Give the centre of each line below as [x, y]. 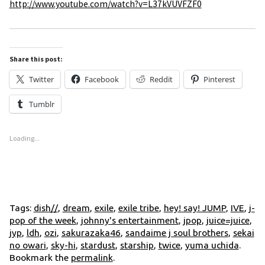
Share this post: [36, 59]
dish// [46, 207]
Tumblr [41, 104]
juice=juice [228, 220]
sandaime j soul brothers [177, 232]
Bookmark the [40, 257]
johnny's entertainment [130, 220]
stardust [98, 245]
